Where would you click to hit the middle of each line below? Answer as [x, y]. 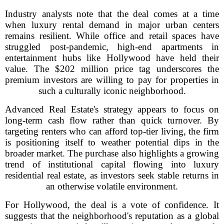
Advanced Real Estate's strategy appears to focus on [112, 109]
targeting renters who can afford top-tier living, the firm [112, 131]
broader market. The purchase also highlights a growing [112, 153]
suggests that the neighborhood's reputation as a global [112, 216]
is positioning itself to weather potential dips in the [112, 142]
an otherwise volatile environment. [112, 186]
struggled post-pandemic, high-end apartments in [112, 47]
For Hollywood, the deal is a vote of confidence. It [112, 205]
